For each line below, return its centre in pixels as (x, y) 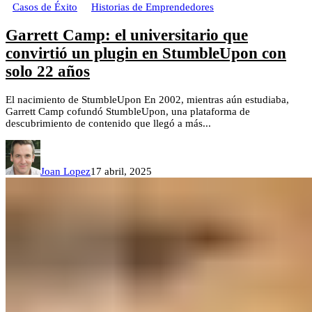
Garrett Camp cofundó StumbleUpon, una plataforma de (128, 111)
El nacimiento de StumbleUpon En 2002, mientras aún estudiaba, (147, 99)
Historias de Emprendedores (153, 7)
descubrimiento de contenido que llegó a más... (108, 123)
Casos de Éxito (45, 7)
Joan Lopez (65, 171)
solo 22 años (48, 71)
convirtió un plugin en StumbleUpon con (146, 53)
